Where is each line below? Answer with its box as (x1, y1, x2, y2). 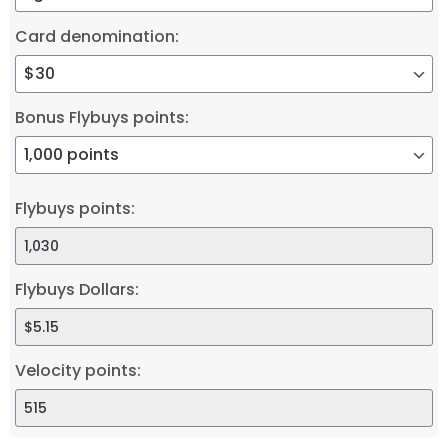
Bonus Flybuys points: (15, 105, 189, 129)
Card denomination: (15, 24, 179, 48)
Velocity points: (15, 358, 141, 382)
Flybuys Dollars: (15, 277, 139, 301)
